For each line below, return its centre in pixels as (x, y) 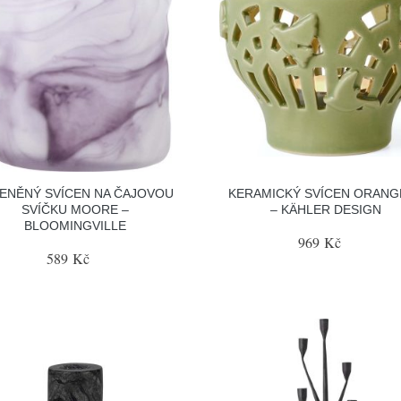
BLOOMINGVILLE (75, 226)
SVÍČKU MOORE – (75, 209)
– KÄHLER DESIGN (326, 209)
